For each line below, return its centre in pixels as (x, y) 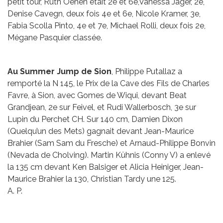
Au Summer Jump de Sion (59, 71)
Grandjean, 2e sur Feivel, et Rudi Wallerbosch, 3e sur (102, 107)
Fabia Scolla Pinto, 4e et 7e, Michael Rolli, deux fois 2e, (107, 25)
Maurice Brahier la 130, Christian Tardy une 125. (92, 179)
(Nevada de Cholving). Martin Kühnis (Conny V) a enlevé (109, 155)
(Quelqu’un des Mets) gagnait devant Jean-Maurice (101, 131)
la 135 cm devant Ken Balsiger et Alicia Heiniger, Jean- (106, 167)
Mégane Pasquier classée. (55, 37)
